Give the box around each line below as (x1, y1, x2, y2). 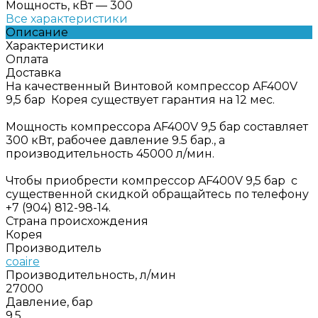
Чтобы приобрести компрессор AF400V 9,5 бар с (6, 173, 297, 187)
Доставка (6, 65, 61, 79)
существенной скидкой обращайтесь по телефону (6, 187, 309, 201)
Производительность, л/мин (6, 268, 176, 282)
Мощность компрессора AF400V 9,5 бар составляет (6, 119, 308, 133)
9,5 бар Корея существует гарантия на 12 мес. (6, 92, 275, 106)
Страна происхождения (6, 214, 148, 228)
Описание (6, 25, 68, 39)
